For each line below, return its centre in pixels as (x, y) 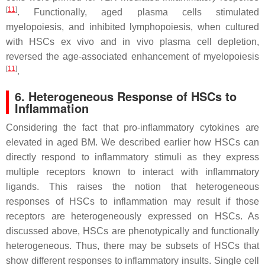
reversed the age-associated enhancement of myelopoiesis (132, 56)
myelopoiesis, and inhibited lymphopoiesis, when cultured (132, 27)
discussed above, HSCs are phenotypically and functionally (132, 231)
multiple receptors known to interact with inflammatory (132, 172)
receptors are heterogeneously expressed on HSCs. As (132, 216)
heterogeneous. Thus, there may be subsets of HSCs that (132, 246)
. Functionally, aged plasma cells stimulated (138, 12)
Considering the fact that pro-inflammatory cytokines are (132, 127)
